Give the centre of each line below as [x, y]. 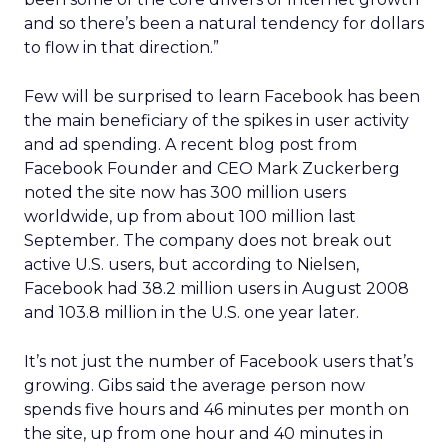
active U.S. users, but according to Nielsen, [191, 264]
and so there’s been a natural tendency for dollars [224, 23]
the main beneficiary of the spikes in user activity [216, 120]
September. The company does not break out [208, 240]
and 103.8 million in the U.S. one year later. [191, 312]
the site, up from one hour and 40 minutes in [203, 433]
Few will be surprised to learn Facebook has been [222, 96]
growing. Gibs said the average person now [194, 385]
